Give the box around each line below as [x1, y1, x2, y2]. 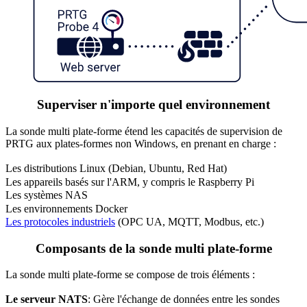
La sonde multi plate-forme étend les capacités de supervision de [5, 125, 282, 137]
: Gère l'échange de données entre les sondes [88, 293, 280, 306]
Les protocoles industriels [5, 216, 115, 228]
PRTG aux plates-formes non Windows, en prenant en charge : [5, 138, 276, 149]
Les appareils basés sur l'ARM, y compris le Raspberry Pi [5, 175, 254, 188]
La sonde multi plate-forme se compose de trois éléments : [5, 269, 255, 281]
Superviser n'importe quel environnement [37, 97, 270, 112]
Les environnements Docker [5, 202, 127, 214]
